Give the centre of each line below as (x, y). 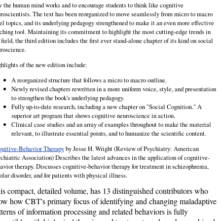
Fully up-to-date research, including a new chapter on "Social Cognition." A (106, 106)
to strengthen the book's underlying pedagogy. (68, 97)
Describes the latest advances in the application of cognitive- (132, 157)
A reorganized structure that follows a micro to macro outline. (89, 80)
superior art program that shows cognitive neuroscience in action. (93, 115)
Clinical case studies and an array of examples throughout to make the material (111, 124)
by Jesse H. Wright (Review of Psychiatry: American (131, 148)
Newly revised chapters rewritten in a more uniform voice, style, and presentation (113, 89)
